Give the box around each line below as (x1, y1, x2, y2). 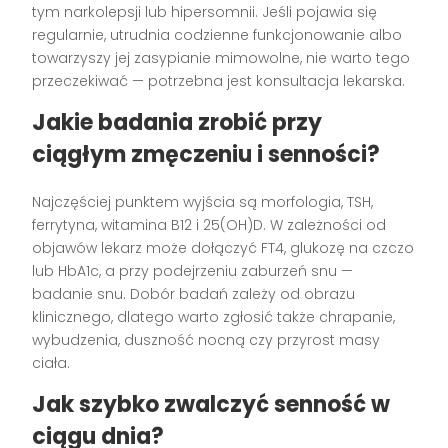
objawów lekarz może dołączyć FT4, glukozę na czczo (32, 237, 415, 258)
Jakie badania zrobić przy (32, 106, 323, 138)
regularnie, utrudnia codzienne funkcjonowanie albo (32, 24, 403, 45)
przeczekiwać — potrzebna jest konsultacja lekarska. (32, 70, 406, 91)
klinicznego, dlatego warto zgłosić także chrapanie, (32, 306, 396, 327)
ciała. (32, 352, 71, 373)
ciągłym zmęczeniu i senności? (32, 138, 381, 170)
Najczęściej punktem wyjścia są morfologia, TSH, (32, 191, 374, 212)
